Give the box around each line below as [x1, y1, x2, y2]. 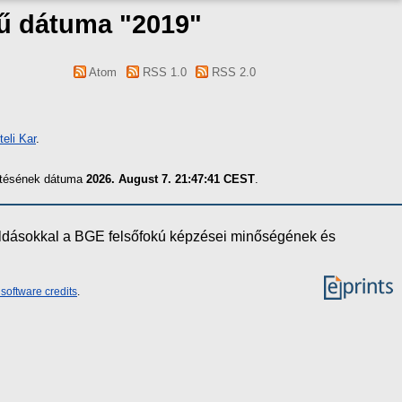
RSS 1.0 [138, 66, 187, 79]
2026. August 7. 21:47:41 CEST [86, 171, 255, 186]
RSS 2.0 [208, 66, 256, 79]
